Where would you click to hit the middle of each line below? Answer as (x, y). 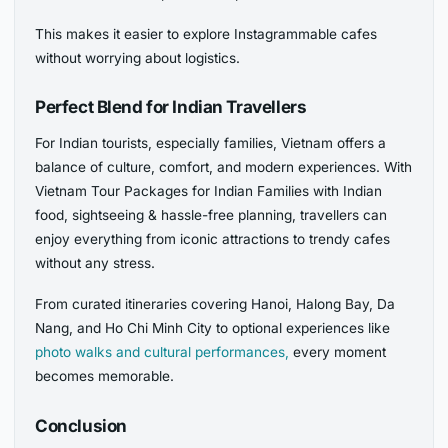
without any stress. (95, 263)
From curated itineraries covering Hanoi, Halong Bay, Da (215, 304)
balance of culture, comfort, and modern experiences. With (224, 167)
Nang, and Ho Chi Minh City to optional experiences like (213, 328)
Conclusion (81, 425)
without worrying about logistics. (138, 58)
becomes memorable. (105, 376)
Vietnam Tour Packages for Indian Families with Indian (209, 191)
